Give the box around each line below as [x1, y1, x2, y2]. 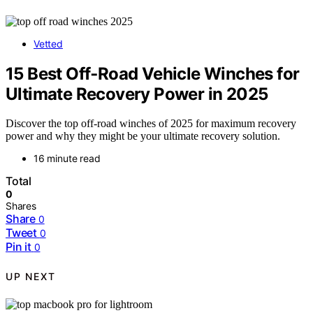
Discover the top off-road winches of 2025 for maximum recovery [6, 117, 296, 130]
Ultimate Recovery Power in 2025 [6, 83, 268, 104]
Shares [6, 200, 36, 212]
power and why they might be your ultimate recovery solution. [6, 130, 280, 143]
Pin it [6, 240, 31, 254]
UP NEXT [6, 270, 56, 282]
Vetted [34, 37, 63, 50]
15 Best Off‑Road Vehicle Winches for [6, 63, 300, 84]
